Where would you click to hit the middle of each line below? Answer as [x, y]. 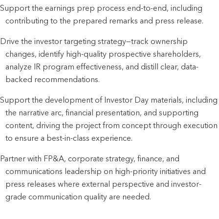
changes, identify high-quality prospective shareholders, [103, 54]
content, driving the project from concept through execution [112, 125]
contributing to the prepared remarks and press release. [105, 21]
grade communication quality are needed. [78, 197]
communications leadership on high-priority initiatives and [106, 171]
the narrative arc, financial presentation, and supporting [102, 112]
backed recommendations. [53, 79]
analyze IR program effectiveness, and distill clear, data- [102, 66]
